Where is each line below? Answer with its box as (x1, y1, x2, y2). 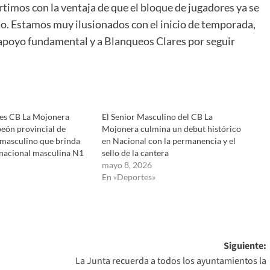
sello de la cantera (101, 147, 169, 158)
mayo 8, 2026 (101, 159, 152, 170)
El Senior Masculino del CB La (101, 111, 213, 122)
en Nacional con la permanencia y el (101, 135, 236, 146)
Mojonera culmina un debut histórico (101, 123, 241, 134)
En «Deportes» (101, 171, 155, 182)
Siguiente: (223, 239, 266, 253)
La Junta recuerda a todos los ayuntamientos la (75, 254, 266, 268)
